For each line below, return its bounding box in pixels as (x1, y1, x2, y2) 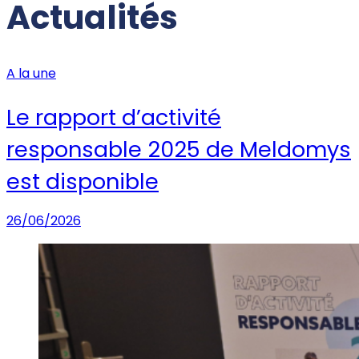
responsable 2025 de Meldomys (6, 134, 351, 164)
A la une (6, 64, 56, 83)
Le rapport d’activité (6, 102, 221, 132)
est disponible (6, 166, 159, 196)
